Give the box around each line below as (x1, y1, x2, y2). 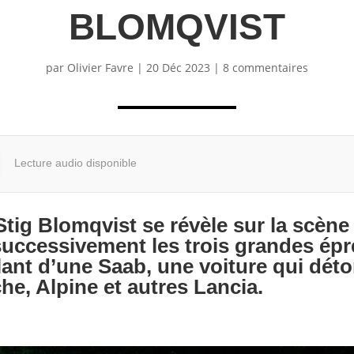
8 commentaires (223, 59, 308, 75)
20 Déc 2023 (146, 59, 210, 75)
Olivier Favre (67, 59, 134, 75)
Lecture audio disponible (13, 156, 137, 170)
